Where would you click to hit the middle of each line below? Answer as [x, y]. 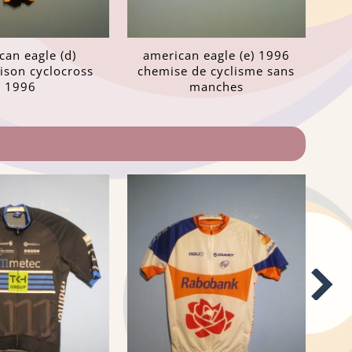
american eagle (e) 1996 [216, 55]
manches [216, 87]
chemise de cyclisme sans [216, 71]
